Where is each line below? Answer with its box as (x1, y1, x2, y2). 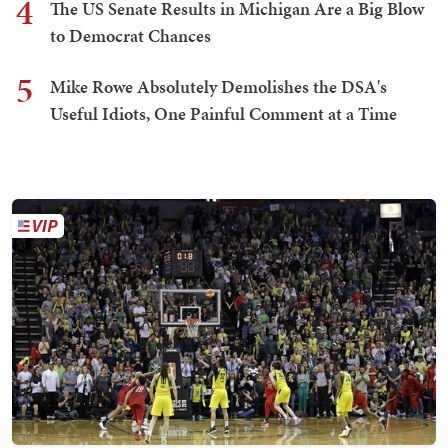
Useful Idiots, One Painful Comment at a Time (50, 101, 397, 127)
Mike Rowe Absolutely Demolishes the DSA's (50, 74, 387, 100)
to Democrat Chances (50, 23, 211, 49)
